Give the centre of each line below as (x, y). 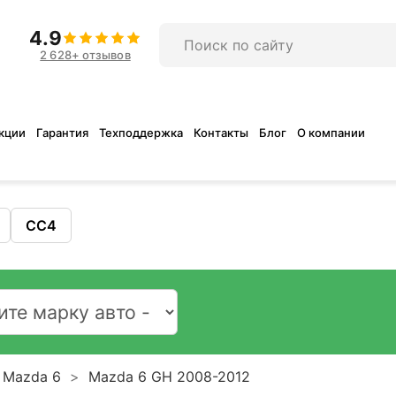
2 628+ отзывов (85, 55)
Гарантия (63, 133)
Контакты (221, 133)
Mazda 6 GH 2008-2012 (169, 377)
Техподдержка (141, 133)
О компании (331, 133)
